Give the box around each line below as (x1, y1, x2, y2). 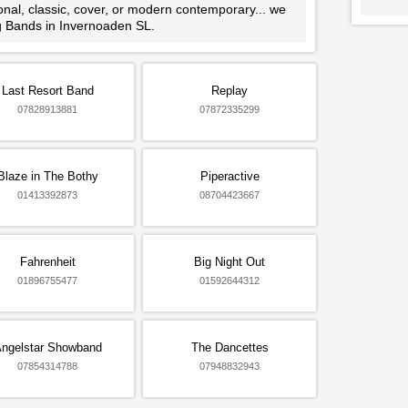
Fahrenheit (19, 255, 76, 269)
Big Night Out (194, 255, 265, 269)
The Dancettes (190, 341, 269, 354)
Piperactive (199, 169, 260, 183)
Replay (211, 84, 248, 97)
